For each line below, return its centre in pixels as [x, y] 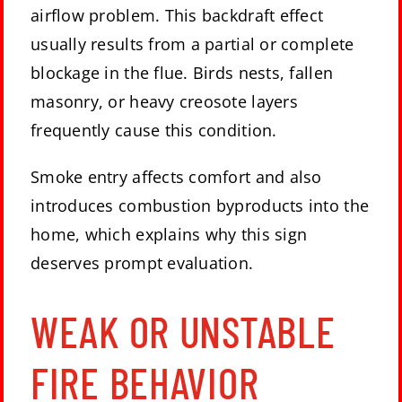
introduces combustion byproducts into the [200, 206]
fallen [311, 73]
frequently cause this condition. [154, 131]
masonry [65, 102]
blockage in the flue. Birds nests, [160, 73]
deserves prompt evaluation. [142, 263]
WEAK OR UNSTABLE [183, 332]
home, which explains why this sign [169, 235]
